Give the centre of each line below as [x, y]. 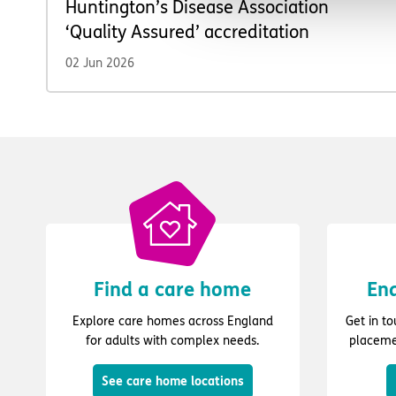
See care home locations [172, 382]
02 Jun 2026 [99, 64]
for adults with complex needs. [172, 341]
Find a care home [172, 290]
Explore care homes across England [172, 322]
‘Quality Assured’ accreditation [187, 33]
